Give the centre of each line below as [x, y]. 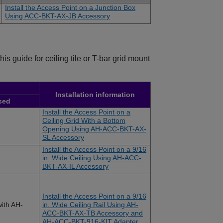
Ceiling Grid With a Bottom [84, 121]
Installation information [95, 95]
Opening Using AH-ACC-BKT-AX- [94, 129]
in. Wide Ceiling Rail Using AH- [90, 205]
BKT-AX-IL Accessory [75, 167]
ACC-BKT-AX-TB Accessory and [93, 213]
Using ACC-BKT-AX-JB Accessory [57, 16]
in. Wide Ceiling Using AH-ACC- [92, 158]
